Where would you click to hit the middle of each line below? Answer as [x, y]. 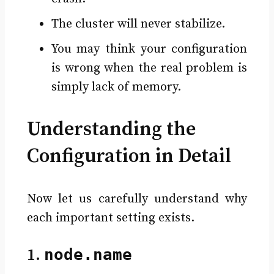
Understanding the [111, 129]
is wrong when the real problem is [149, 68]
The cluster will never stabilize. [138, 24]
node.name [88, 254]
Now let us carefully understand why [137, 199]
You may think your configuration [149, 49]
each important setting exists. [110, 218]
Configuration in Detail [129, 156]
